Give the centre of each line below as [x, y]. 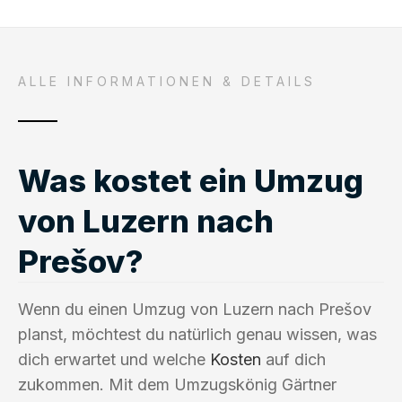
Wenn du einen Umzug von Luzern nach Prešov [195, 309]
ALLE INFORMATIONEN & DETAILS [167, 81]
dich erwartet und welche [114, 359]
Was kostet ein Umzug [191, 180]
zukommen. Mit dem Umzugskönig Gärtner [177, 384]
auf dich [293, 359]
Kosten [236, 359]
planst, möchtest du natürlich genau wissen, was [197, 334]
